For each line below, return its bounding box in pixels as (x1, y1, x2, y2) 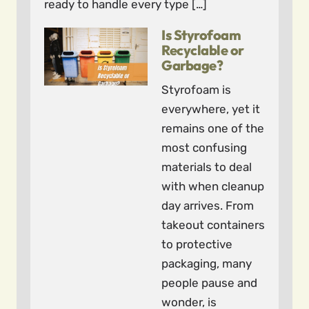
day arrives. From (161, 199, 254, 212)
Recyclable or (161, 41, 244, 59)
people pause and (161, 276, 257, 290)
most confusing (161, 141, 247, 154)
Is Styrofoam (161, 26, 241, 43)
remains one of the (161, 121, 264, 135)
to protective (161, 237, 232, 251)
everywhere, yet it (161, 102, 260, 116)
